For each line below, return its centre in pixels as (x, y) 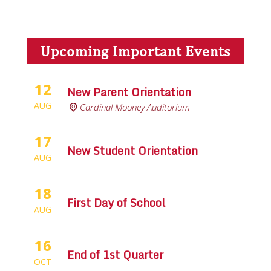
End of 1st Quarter (116, 254)
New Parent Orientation (129, 92)
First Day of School (116, 202)
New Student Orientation (133, 150)
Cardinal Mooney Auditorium (135, 107)
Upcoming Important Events (135, 51)
